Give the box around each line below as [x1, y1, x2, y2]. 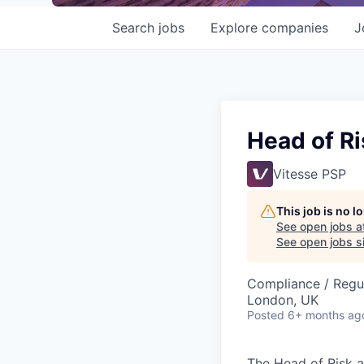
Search [112, 19, 158, 36]
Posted [247, 308, 284, 322]
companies [262, 19, 328, 36]
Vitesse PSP [273, 166, 346, 182]
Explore [210, 19, 262, 36]
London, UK [247, 292, 318, 308]
